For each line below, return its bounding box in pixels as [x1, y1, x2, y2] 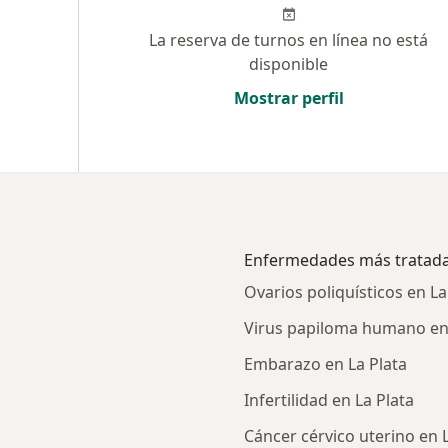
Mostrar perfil [233, 87, 344, 109]
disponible [249, 53, 328, 75]
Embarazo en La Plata [244, 353, 407, 375]
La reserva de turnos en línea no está [149, 29, 428, 51]
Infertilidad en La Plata [244, 389, 414, 411]
